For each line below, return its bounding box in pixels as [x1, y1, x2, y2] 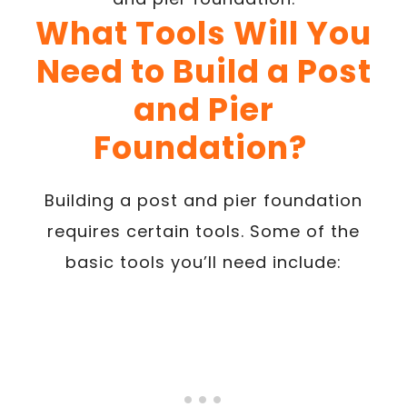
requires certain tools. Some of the [47, 219, 360, 243]
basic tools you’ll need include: [65, 250, 342, 273]
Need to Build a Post [35, 48, 372, 94]
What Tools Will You [35, 10, 372, 55]
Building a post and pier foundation [45, 188, 362, 212]
